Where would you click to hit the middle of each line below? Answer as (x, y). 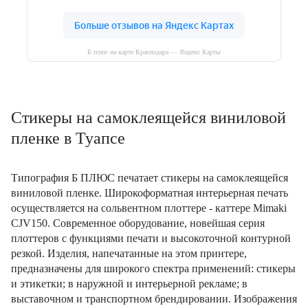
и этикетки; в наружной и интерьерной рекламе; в (129, 284)
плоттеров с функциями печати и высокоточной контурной (151, 238)
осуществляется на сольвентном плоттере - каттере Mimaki (149, 208)
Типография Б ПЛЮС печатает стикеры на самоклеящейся (150, 178)
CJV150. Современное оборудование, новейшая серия (138, 223)
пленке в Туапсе (68, 138)
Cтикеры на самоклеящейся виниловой (148, 118)
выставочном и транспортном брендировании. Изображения (154, 299)
